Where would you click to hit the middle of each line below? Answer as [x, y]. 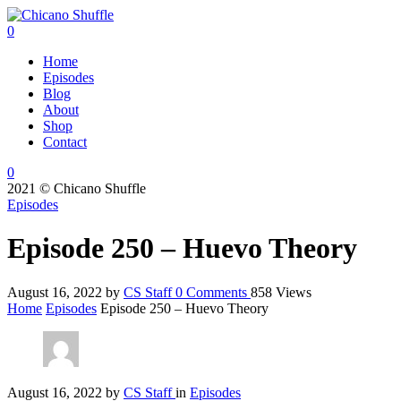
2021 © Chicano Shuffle [77, 188]
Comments [215, 292]
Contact [65, 142]
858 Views [281, 292]
